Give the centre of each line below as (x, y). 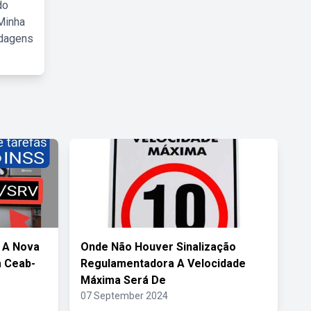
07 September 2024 (124, 296)
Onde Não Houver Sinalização (158, 247)
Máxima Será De (123, 280)
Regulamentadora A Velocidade (163, 263)
